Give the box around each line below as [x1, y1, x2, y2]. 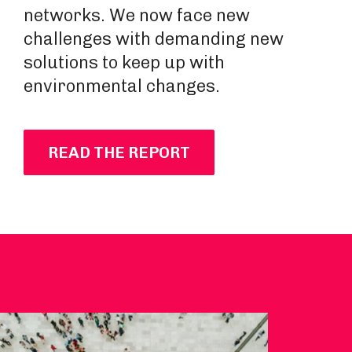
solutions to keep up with [24, 52, 225, 73]
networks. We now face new [24, 5, 250, 26]
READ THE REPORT [48, 143, 190, 162]
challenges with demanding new [24, 28, 284, 49]
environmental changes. [24, 75, 220, 97]
